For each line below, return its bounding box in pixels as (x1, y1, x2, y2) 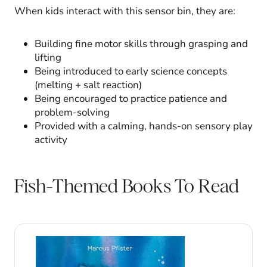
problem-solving (35, 105, 110, 120)
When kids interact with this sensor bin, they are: (14, 4, 235, 18)
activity (35, 133, 67, 147)
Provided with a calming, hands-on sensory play (35, 119, 253, 133)
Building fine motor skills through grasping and (35, 37, 248, 51)
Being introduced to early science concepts (35, 64, 227, 79)
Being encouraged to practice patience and (35, 92, 227, 106)
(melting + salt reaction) (35, 78, 142, 92)
